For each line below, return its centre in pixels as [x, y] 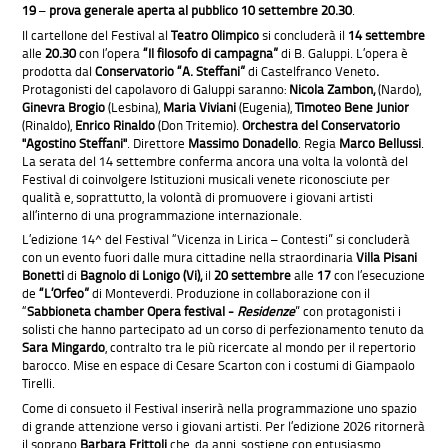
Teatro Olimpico [215, 34]
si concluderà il [304, 34]
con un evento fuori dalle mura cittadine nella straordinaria [188, 257]
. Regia [319, 142]
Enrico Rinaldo [115, 124]
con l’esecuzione [380, 275]
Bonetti [45, 275]
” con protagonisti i [348, 311]
